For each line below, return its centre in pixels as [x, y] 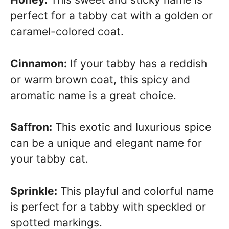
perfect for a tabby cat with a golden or [111, 16]
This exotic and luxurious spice [132, 127]
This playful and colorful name [135, 191]
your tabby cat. [49, 159]
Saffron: [31, 127]
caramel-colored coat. [67, 32]
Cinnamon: [39, 63]
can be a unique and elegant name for [106, 143]
